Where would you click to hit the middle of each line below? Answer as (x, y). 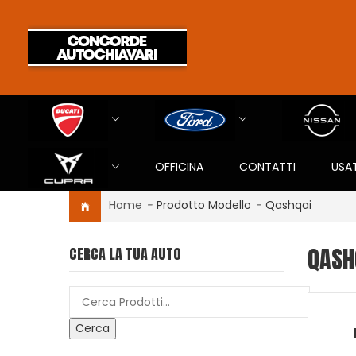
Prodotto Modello (204, 205)
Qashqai (288, 205)
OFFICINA (179, 167)
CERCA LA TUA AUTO (125, 254)
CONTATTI (267, 167)
